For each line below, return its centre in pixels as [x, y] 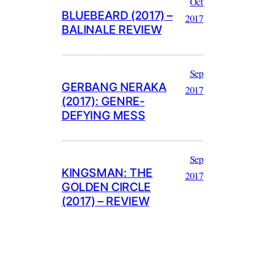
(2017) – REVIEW [106, 201]
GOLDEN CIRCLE [106, 187]
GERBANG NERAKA [114, 87]
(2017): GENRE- [103, 101]
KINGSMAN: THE [107, 172]
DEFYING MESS [104, 115]
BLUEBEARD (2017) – [117, 15]
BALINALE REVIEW [112, 29]
